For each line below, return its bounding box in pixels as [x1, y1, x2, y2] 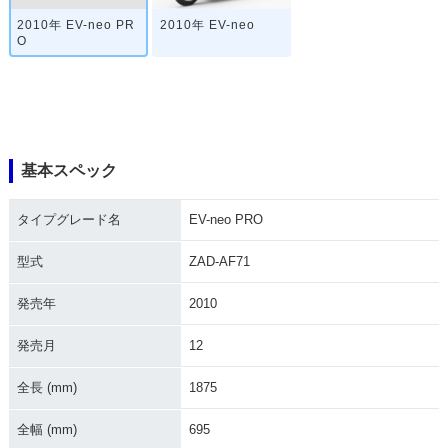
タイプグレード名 [16, 211, 121, 227]
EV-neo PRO [188, 211, 263, 227]
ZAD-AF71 [188, 253, 250, 269]
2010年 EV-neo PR [16, 17, 135, 32]
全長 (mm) [16, 379, 77, 395]
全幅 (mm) [16, 421, 77, 437]
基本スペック [20, 161, 117, 179]
